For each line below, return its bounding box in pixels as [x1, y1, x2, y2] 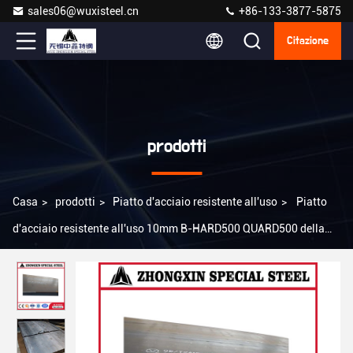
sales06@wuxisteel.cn [28, 5, 139, 17]
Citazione [287, 35, 329, 46]
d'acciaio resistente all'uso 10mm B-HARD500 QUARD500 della [13, 222, 325, 235]
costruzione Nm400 [13, 249, 110, 262]
